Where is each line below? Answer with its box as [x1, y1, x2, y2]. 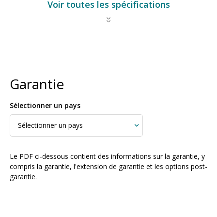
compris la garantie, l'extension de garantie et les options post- [10, 162, 207, 171]
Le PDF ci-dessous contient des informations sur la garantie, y [10, 152, 205, 161]
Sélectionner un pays [10, 101, 80, 110]
